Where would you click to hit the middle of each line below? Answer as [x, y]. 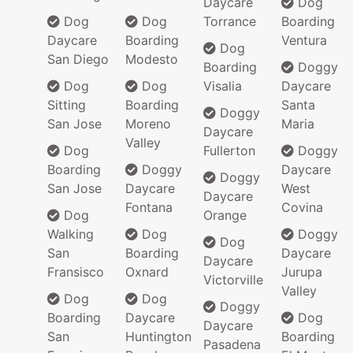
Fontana [149, 207]
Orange [225, 215]
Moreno [148, 123]
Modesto [152, 59]
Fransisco [76, 271]
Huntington [158, 336]
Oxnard [147, 271]
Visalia [223, 85]
